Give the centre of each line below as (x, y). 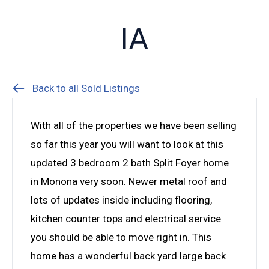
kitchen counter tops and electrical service (126, 218)
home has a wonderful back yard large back (128, 255)
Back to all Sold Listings (86, 88)
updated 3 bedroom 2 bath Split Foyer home (130, 162)
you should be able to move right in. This (121, 237)
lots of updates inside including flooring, (121, 200)
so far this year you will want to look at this (127, 144)
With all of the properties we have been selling (134, 125)
